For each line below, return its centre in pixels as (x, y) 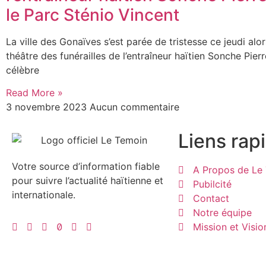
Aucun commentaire (134, 107)
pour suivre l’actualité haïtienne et (88, 181)
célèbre (23, 70)
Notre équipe (222, 213)
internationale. (44, 195)
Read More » (34, 93)
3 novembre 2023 (48, 107)
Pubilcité (212, 184)
